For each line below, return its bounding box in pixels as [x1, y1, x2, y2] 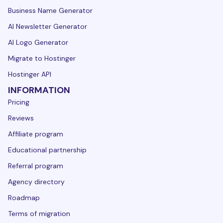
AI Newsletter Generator [8, 21, 87, 31]
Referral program [8, 161, 63, 170]
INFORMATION [8, 84, 70, 96]
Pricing [8, 97, 29, 107]
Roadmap [8, 193, 40, 202]
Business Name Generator [8, 5, 93, 15]
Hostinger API [8, 69, 51, 79]
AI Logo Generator [8, 37, 68, 47]
